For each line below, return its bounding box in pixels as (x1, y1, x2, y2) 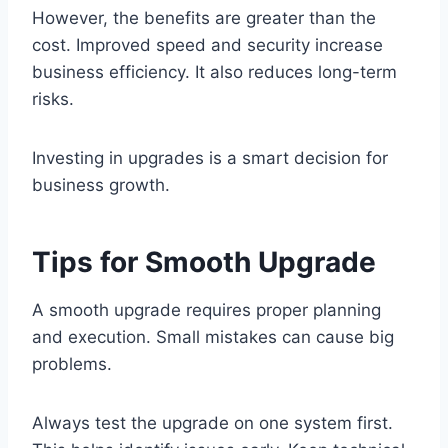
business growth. (32, 175, 170, 196)
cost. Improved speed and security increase (32, 35, 383, 56)
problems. (32, 354, 112, 375)
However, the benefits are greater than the (32, 8, 376, 29)
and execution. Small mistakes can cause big (32, 327, 394, 348)
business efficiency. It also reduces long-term (32, 62, 397, 83)
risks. (32, 89, 74, 110)
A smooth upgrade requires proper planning (32, 300, 381, 321)
